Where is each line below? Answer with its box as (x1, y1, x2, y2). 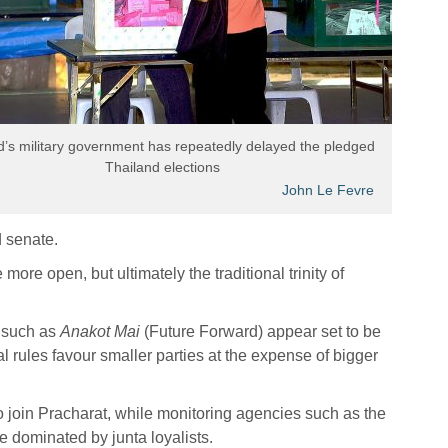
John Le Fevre (281, 181, 374, 198)
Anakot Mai (59, 322, 140, 340)
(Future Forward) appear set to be (139, 322, 381, 340)
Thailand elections (104, 158, 220, 175)
